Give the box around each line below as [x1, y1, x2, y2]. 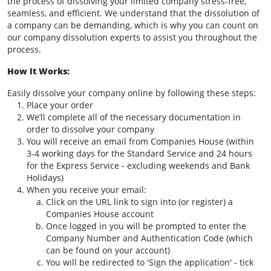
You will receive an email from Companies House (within [27, 135, 254, 148]
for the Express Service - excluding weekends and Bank [27, 160, 250, 172]
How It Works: [7, 65, 70, 77]
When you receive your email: [27, 184, 149, 196]
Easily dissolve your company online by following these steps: [7, 87, 256, 99]
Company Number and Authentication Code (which [46, 232, 253, 244]
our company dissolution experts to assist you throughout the [7, 31, 257, 44]
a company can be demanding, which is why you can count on [7, 19, 258, 31]
